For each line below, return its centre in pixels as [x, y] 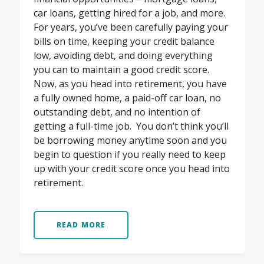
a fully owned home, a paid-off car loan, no [127, 98]
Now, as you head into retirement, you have [130, 84]
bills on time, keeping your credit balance [124, 42]
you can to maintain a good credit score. [121, 70]
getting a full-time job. [82, 126]
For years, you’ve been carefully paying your [131, 27]
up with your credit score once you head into [131, 169]
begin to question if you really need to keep [129, 155]
